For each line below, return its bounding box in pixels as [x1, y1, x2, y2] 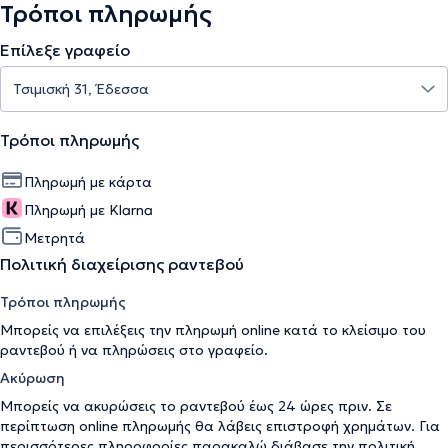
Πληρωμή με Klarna [24, 201, 153, 219]
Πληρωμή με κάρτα [24, 173, 152, 191]
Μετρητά [24, 229, 85, 247]
